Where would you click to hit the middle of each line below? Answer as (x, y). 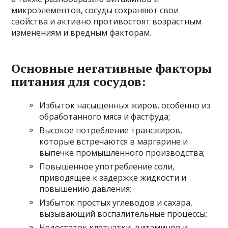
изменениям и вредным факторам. (81, 32)
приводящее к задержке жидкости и (113, 177)
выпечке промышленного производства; (122, 152)
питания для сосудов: (79, 81)
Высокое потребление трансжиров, (111, 130)
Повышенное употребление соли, (107, 166)
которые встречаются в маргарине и (114, 141)
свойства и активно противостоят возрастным (107, 21)
